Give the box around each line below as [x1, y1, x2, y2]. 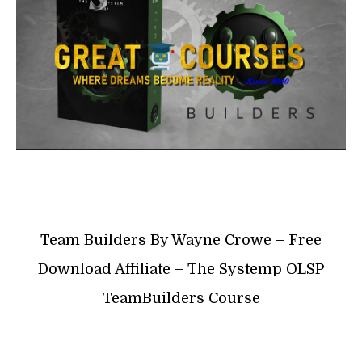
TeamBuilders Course [102, 289, 260, 306]
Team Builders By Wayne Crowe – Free [40, 231, 322, 248]
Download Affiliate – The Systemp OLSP [38, 260, 324, 277]
